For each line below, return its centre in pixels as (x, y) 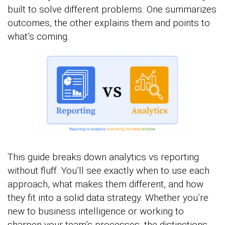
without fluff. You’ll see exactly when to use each (108, 170)
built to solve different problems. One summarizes (112, 9)
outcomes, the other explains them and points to (109, 23)
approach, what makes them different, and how (105, 184)
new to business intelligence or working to (96, 211)
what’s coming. (38, 36)
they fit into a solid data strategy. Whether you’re (108, 197)
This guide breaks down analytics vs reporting (103, 157)
